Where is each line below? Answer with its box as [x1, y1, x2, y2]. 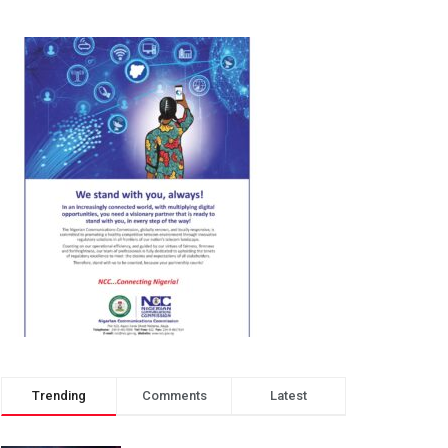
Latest [270, 387, 307, 403]
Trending [32, 387, 86, 403]
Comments [141, 387, 207, 403]
